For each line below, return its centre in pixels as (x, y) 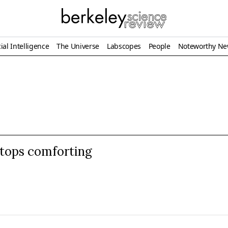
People (159, 46)
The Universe (78, 46)
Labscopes (124, 46)
